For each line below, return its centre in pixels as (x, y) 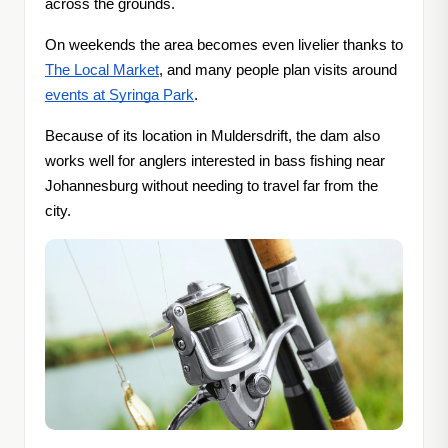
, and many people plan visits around (278, 70)
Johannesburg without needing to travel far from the (211, 186)
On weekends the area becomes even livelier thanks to (224, 45)
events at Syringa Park (119, 95)
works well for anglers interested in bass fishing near (215, 161)
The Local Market (102, 70)
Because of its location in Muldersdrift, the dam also (212, 136)
